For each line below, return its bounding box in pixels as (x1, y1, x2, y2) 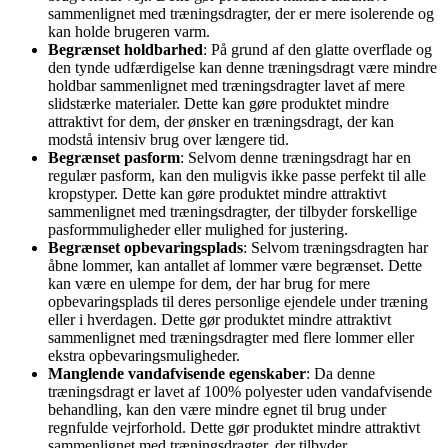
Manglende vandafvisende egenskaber (48, 365, 306, 383)
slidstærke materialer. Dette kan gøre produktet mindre (48, 95, 389, 113)
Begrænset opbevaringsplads (48, 239, 243, 257)
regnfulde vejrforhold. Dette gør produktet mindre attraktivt (48, 419, 420, 437)
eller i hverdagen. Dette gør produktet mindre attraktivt (48, 311, 391, 329)
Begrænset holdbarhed (48, 41, 203, 59)
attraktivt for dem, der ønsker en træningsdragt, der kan (48, 113, 394, 131)
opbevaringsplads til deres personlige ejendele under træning (48, 293, 428, 311)
